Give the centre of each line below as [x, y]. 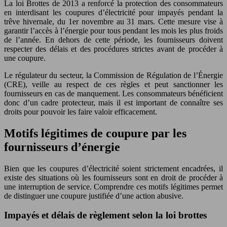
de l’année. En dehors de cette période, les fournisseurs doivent [113, 40]
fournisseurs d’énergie [62, 147]
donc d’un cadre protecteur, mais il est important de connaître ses [113, 102]
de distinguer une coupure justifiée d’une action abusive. [94, 196]
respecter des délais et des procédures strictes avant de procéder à [113, 49]
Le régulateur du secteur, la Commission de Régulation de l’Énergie [113, 75]
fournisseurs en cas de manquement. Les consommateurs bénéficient [113, 93]
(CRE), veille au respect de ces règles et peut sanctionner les [113, 84]
